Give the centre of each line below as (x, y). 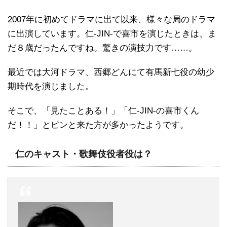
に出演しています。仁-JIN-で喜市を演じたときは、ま (112, 33)
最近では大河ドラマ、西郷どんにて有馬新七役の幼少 (111, 72)
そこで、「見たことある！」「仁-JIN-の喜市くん (103, 110)
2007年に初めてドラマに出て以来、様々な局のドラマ (111, 19)
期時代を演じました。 (51, 86)
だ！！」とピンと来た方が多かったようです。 (98, 125)
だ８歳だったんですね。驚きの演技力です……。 (102, 48)
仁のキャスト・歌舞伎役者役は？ (84, 154)
